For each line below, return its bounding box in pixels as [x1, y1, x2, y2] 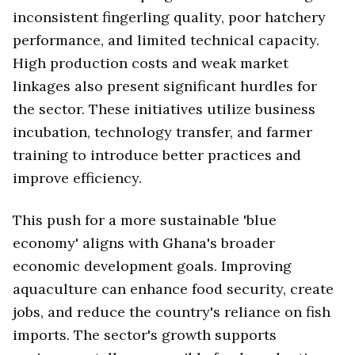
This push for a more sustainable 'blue [13, 210, 277, 229]
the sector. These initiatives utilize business [13, 100, 315, 119]
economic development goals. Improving [13, 256, 292, 275]
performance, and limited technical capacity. [13, 31, 319, 50]
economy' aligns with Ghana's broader [13, 233, 275, 252]
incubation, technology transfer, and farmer [13, 123, 312, 142]
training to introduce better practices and [13, 146, 301, 165]
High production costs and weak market [13, 54, 288, 73]
